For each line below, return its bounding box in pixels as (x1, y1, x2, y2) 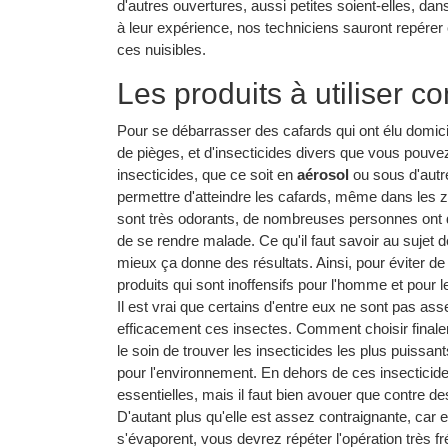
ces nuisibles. (117, 41, 206, 59)
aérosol (297, 165, 349, 183)
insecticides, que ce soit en (117, 165, 297, 183)
